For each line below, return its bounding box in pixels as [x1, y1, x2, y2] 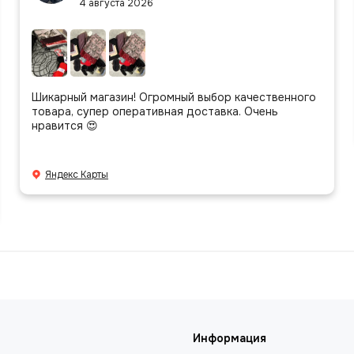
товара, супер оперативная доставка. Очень [32, 104, 278, 119]
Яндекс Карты [45, 168, 108, 181]
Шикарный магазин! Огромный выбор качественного [32, 89, 316, 104]
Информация [193, 331, 266, 345]
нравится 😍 [32, 118, 98, 133]
